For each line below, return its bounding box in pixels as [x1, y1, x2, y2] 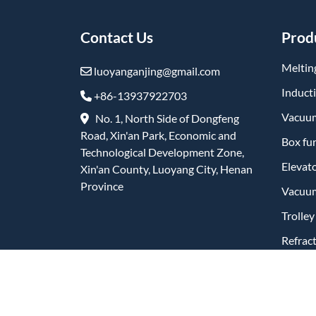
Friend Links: [87, 288, 150, 302]
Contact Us [80, 28, 153, 46]
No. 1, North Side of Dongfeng [89, 111, 239, 125]
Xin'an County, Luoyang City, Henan [80, 162, 253, 176]
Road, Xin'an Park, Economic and [80, 128, 236, 142]
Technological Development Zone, [80, 145, 244, 159]
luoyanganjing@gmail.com [92, 64, 220, 78]
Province [80, 179, 123, 193]
